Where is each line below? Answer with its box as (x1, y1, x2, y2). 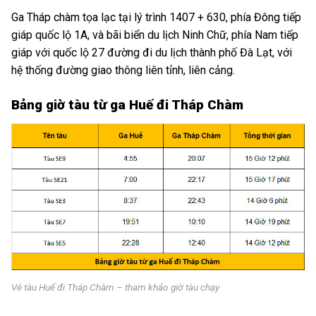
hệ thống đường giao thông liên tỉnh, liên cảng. (11, 63, 235, 77)
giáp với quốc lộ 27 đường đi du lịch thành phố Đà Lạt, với (11, 45, 292, 59)
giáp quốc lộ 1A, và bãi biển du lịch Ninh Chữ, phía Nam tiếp (11, 28, 298, 42)
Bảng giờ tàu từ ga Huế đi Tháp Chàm (11, 97, 243, 114)
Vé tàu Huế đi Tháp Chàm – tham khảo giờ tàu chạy (11, 281, 219, 293)
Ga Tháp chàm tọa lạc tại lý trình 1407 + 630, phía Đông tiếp (11, 10, 301, 24)
